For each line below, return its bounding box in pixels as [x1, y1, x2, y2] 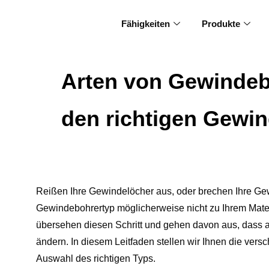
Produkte [202, 19, 241, 29]
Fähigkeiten [121, 19, 171, 29]
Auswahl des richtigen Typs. [36, 253, 156, 264]
